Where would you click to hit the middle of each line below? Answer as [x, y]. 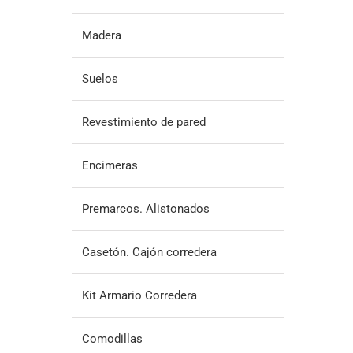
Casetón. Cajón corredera [149, 252]
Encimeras [110, 165]
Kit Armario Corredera [139, 295]
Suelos [100, 78]
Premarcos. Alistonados [145, 208]
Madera [101, 35]
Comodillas [112, 338]
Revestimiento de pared [143, 122]
